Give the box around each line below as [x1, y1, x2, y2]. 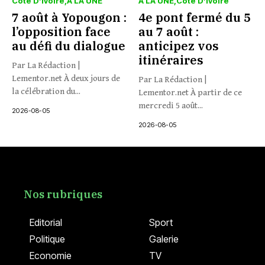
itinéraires [138, 52, 203, 68]
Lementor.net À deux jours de [12, 73, 120, 83]
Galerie [148, 233, 179, 245]
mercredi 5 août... [138, 101, 203, 111]
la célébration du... [12, 86, 80, 96]
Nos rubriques [24, 188, 102, 201]
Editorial [30, 216, 62, 228]
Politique [30, 233, 65, 245]
